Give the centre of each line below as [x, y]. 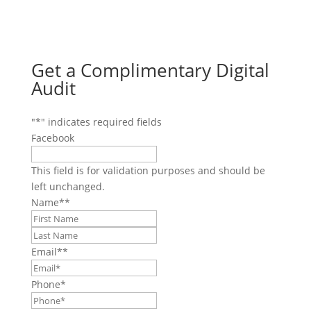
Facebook [52, 138]
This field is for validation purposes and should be [148, 171]
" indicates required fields [101, 122]
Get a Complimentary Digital [150, 70]
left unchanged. [68, 187]
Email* [47, 252]
